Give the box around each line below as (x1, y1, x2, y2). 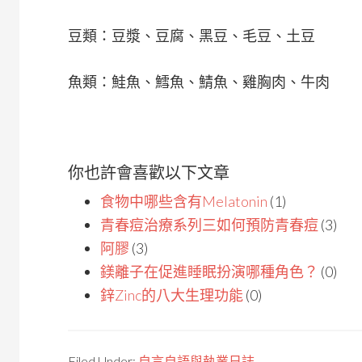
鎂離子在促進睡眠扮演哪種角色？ (100, 263, 318, 280)
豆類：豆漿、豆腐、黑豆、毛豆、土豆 (68, 27, 315, 44)
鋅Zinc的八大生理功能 (100, 286, 243, 304)
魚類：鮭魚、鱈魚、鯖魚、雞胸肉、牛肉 (68, 73, 330, 90)
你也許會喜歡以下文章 (68, 162, 229, 182)
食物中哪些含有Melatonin (100, 192, 267, 210)
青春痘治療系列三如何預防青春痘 (100, 216, 318, 234)
